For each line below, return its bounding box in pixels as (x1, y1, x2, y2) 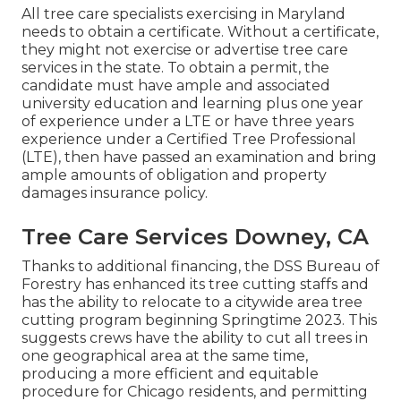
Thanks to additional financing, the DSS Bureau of (21, 257, 380, 275)
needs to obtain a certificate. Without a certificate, (21, 22, 379, 40)
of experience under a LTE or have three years (21, 112, 354, 130)
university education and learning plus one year (21, 94, 363, 112)
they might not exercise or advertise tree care (21, 40, 348, 58)
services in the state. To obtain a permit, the (21, 58, 329, 76)
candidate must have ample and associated (21, 76, 330, 94)
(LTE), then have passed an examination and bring (21, 148, 377, 166)
